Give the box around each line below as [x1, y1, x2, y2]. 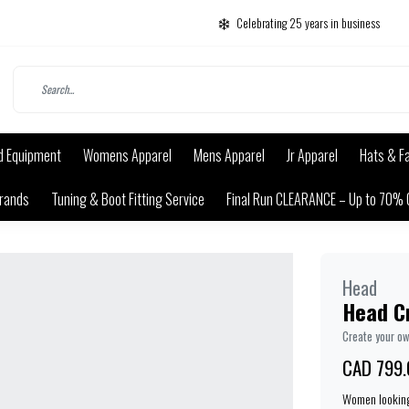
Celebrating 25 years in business [236, 14, 380, 32]
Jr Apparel [287, 143, 338, 166]
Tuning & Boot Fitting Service [51, 187, 204, 210]
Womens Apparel [83, 143, 172, 166]
